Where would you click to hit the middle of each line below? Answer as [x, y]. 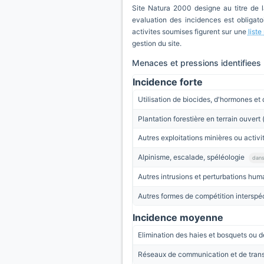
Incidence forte [168, 82]
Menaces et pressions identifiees [197, 63]
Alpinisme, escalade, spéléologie [192, 157]
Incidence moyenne [178, 218]
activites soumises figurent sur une [190, 32]
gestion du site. [157, 43]
